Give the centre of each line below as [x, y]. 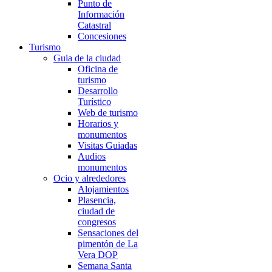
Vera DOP [98, 255]
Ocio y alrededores [90, 178]
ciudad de [96, 211]
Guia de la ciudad [87, 58]
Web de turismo [108, 113]
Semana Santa [105, 266]
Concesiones [102, 36]
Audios [92, 156]
